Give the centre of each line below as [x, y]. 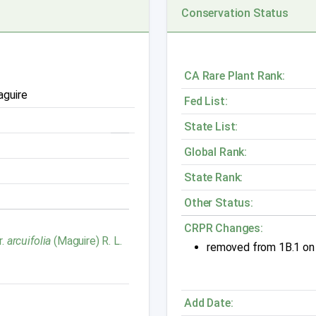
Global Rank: [216, 152]
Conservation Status [235, 13]
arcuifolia [29, 241]
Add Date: [209, 303]
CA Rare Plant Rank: [235, 75]
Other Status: [219, 202]
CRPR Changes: [224, 228]
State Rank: [214, 177]
